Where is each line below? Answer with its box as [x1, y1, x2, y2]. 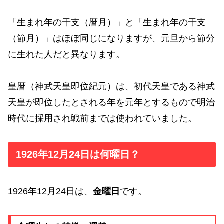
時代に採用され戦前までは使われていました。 [8, 113, 197, 124]
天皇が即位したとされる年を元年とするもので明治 [8, 97, 215, 108]
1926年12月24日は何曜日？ [16, 149, 140, 160]
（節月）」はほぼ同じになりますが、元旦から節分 [8, 33, 215, 43]
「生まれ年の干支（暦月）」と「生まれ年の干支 [8, 17, 206, 27]
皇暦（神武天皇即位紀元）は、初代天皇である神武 [8, 81, 215, 92]
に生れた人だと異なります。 [8, 49, 125, 59]
